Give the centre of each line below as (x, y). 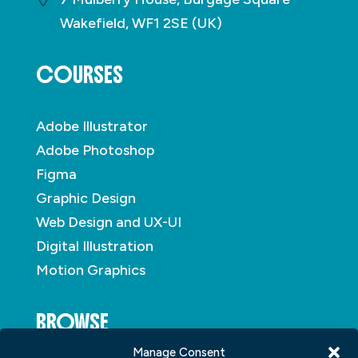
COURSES (79, 76)
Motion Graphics (90, 270)
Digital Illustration (94, 247)
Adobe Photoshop (95, 151)
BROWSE (72, 322)
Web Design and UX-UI (108, 223)
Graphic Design (86, 199)
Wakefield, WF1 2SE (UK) (141, 24)
